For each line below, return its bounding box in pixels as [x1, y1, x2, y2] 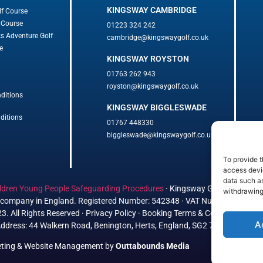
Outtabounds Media [116, 241, 190, 251]
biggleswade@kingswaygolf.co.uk [107, 130, 214, 139]
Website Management [24, 241, 103, 251]
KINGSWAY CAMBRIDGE [107, 5, 197, 15]
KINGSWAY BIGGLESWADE [107, 102, 207, 112]
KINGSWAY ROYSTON [107, 53, 189, 63]
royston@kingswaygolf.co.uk [107, 82, 198, 90]
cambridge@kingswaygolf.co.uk [107, 33, 208, 42]
